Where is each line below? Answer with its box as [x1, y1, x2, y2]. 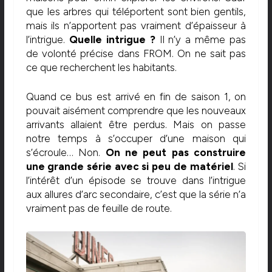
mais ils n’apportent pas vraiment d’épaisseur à [25, 19, 246, 32]
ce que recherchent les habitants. [25, 61, 177, 73]
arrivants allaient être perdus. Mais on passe [25, 118, 246, 131]
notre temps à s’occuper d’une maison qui [25, 132, 246, 145]
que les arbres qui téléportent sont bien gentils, [25, 5, 246, 18]
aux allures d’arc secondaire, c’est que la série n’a [25, 188, 246, 201]
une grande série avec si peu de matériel [25, 160, 233, 173]
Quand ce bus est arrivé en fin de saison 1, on [25, 90, 246, 103]
